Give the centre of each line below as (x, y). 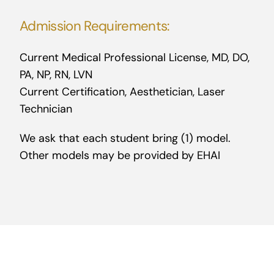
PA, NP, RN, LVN (56, 74)
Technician (46, 109)
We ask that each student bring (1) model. (125, 138)
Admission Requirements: (94, 26)
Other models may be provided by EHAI (120, 155)
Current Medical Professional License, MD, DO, (134, 57)
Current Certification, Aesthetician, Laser (122, 91)
